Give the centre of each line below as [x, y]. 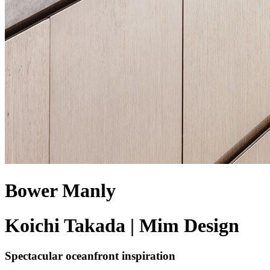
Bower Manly [60, 190]
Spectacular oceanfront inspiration [90, 256]
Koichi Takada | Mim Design [122, 225]
